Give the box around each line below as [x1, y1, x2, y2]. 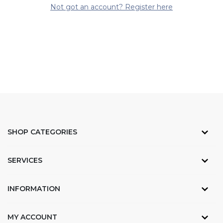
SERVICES [7, 155, 42, 165]
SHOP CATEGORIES [7, 127, 77, 136]
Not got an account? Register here [50, 2, 173, 11]
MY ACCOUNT [7, 212, 57, 222]
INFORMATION [7, 184, 60, 193]
